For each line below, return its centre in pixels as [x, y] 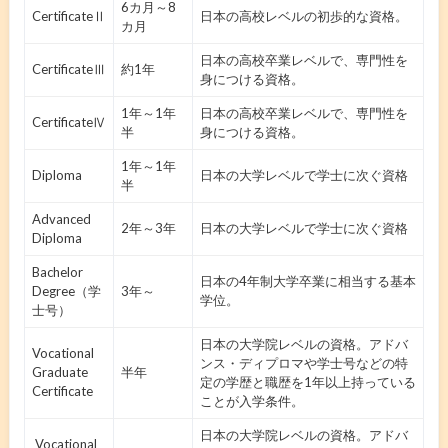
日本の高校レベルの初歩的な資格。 [303, 15]
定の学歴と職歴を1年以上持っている [307, 381]
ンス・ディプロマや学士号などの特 [303, 362]
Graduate [59, 371]
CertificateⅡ [68, 15]
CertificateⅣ [68, 121]
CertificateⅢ [68, 68]
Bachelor [57, 271]
